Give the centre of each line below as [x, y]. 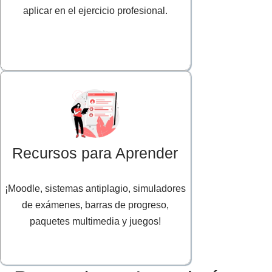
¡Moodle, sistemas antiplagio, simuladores [95, 189]
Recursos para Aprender [95, 153]
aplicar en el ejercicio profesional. [95, 11]
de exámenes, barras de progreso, [95, 205]
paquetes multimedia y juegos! [95, 222]
